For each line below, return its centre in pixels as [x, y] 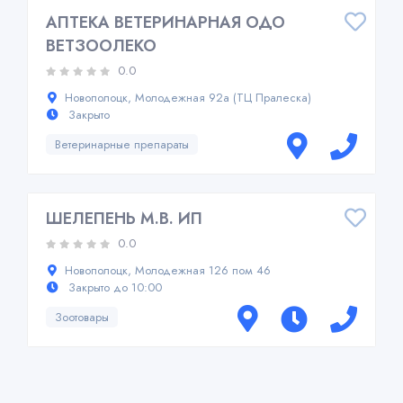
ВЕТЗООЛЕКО [101, 46]
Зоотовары [82, 317]
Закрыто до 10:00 [113, 287]
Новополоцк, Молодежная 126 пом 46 [168, 270]
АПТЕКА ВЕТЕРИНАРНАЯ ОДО [166, 22]
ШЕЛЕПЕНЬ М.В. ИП [124, 219]
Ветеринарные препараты [122, 144]
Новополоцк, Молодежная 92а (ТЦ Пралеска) [188, 98]
